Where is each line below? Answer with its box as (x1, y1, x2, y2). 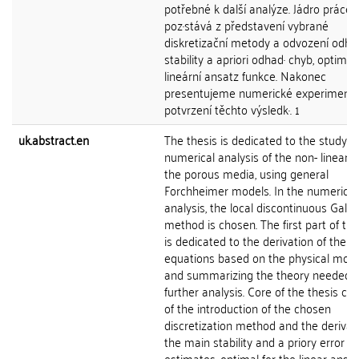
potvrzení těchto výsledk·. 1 (164, 98, 300, 120)
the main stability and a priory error (164, 330, 345, 353)
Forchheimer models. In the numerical (164, 179, 357, 201)
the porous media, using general (164, 162, 329, 184)
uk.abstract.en (18, 128, 89, 151)
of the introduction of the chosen (164, 296, 331, 319)
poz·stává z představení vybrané (164, 14, 329, 36)
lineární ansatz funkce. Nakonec (164, 64, 326, 87)
